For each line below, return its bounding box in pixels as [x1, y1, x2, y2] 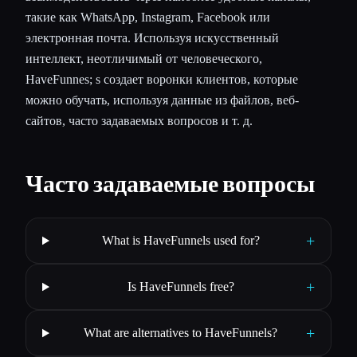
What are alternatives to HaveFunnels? [84, 326, 278, 340]
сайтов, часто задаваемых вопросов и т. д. [25, 114, 253, 128]
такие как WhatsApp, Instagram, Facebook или [25, 10, 270, 25]
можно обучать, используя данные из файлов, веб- [25, 93, 299, 108]
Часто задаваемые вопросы [25, 168, 315, 200]
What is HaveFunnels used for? [101, 233, 260, 248]
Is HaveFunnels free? [127, 280, 234, 294]
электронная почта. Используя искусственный [25, 31, 279, 45]
